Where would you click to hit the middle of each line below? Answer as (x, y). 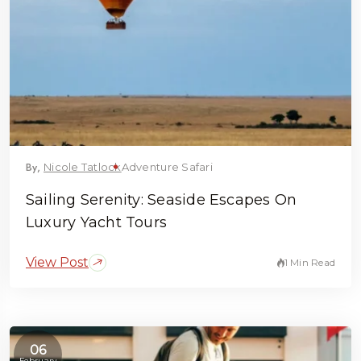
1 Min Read (309, 262)
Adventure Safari (167, 166)
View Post (57, 262)
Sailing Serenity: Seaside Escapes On (162, 199)
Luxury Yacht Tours (97, 222)
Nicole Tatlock (83, 166)
